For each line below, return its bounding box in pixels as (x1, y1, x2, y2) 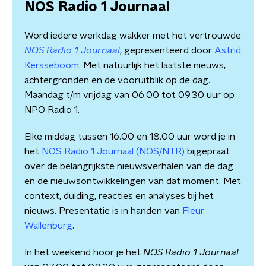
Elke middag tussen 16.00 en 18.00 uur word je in (24, 132, 235, 141)
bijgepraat (185, 147, 230, 156)
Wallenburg (24, 221, 72, 230)
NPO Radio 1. (24, 105, 80, 115)
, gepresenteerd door (120, 46, 214, 55)
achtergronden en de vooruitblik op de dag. (24, 75, 210, 85)
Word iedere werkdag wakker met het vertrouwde (24, 31, 241, 40)
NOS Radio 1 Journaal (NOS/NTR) (42, 147, 185, 156)
